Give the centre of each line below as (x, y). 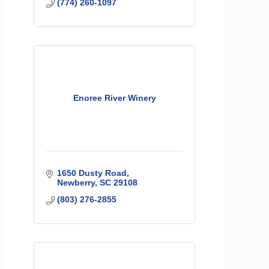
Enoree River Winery (114, 98)
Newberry (76, 183)
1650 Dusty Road (92, 173)
